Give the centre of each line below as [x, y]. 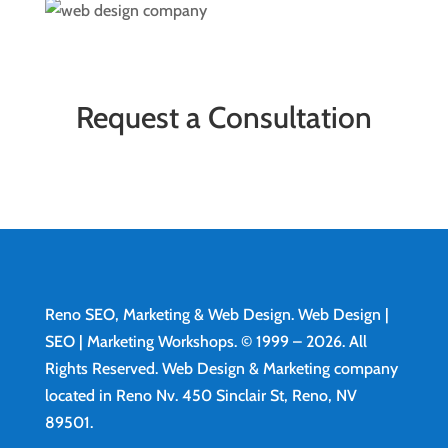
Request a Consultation [223, 118]
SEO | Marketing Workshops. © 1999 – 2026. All [205, 342]
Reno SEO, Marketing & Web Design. [171, 315]
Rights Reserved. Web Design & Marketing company [221, 369]
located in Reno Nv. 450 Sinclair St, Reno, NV [200, 396]
